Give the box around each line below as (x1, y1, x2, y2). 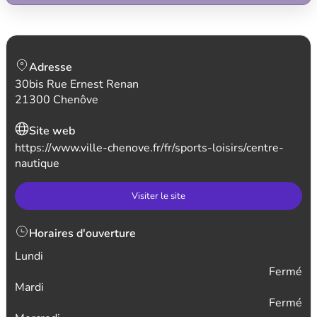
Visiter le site (132, 190, 185, 202)
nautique (15, 156, 59, 171)
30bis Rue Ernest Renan (15, 76, 139, 92)
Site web (29, 123, 75, 139)
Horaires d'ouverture (29, 226, 136, 241)
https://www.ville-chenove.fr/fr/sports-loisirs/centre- (15, 140, 284, 156)
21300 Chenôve (15, 92, 98, 108)
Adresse (29, 59, 72, 75)
